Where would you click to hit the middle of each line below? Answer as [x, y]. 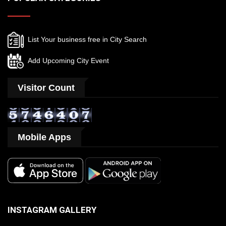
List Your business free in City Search [85, 39]
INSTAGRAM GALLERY [52, 210]
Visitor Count [46, 88]
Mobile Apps [44, 137]
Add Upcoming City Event [66, 60]
